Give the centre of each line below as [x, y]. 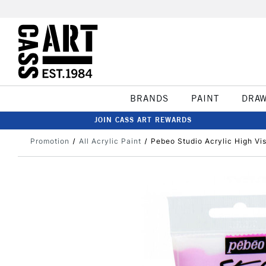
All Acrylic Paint [110, 141]
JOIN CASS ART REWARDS [143, 120]
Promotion [50, 141]
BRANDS [149, 98]
